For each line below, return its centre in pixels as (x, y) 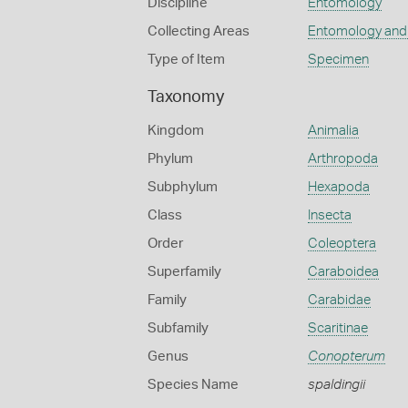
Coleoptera (342, 244)
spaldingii (336, 385)
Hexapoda (338, 187)
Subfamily (178, 328)
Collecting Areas (199, 31)
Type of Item (186, 60)
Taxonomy (186, 97)
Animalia (333, 131)
